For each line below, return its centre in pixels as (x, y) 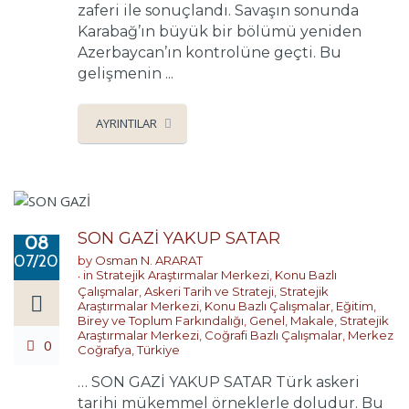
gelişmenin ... (126, 73)
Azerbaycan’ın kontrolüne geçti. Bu (210, 52)
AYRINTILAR (126, 123)
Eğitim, (356, 306)
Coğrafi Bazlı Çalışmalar (273, 336)
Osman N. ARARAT (149, 261)
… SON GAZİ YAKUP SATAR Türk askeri (219, 383)
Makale (312, 321)
